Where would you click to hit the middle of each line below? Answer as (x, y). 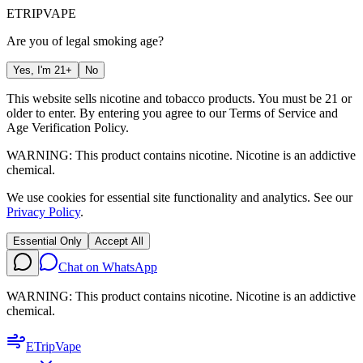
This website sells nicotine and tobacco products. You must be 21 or (179, 98)
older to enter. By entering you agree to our (116, 113)
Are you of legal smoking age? (85, 41)
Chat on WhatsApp (108, 267)
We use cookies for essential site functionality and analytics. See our (179, 197)
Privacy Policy (43, 212)
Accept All (119, 241)
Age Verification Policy (66, 128)
